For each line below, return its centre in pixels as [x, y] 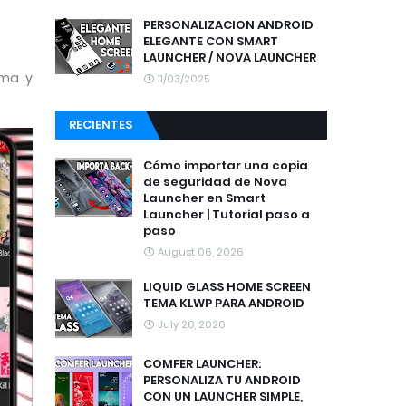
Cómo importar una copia [226, 165]
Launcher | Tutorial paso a [227, 214]
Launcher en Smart [204, 198]
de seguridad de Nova [215, 182]
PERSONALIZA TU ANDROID [222, 380]
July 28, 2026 [192, 324]
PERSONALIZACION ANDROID [228, 25]
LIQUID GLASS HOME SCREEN [227, 287]
